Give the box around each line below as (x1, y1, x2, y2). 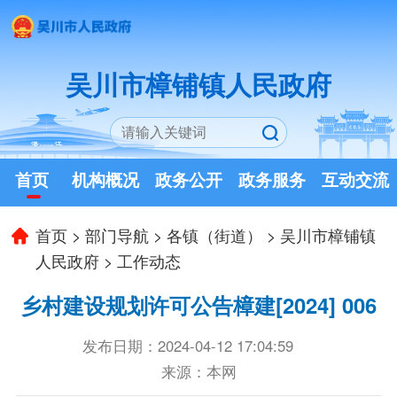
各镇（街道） (167, 222, 263, 246)
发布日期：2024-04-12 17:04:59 (82, 335, 294, 357)
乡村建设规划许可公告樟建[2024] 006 (20, 289, 377, 320)
